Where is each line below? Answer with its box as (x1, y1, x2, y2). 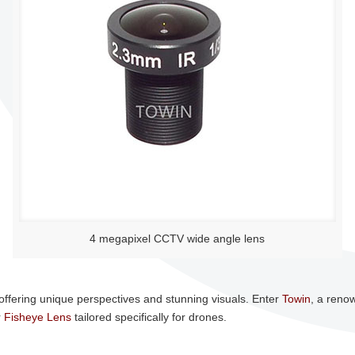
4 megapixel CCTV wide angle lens (90, 232, 265, 245)
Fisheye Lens (3, 311, 71, 323)
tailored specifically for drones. (71, 311, 227, 323)
